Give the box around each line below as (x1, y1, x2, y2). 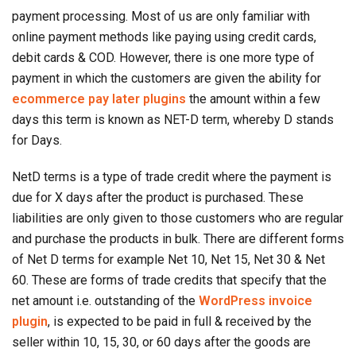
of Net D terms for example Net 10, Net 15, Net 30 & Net (12, 252, 325, 268)
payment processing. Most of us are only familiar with (12, 9, 310, 25)
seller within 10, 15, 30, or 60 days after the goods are (12, 335, 311, 350)
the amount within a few (186, 91, 320, 107)
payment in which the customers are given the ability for (12, 71, 321, 87)
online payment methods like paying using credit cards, (12, 29, 316, 45)
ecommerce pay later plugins (12, 91, 186, 107)
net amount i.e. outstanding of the (12, 293, 199, 309)
